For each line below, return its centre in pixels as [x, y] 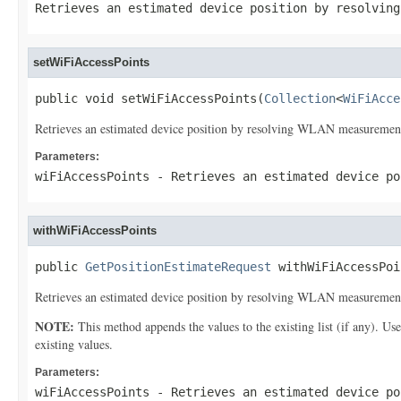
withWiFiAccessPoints [95, 230]
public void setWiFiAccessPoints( [149, 98]
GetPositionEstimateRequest [178, 267]
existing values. [74, 344]
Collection [300, 98]
